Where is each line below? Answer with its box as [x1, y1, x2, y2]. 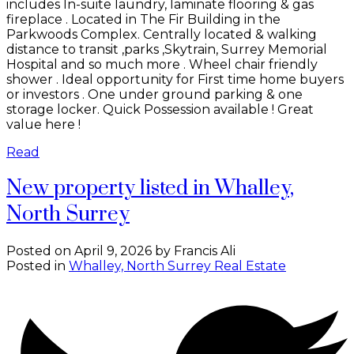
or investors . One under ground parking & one [6, 86, 303, 102]
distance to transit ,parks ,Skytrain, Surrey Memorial [6, 41, 327, 57]
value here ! [6, 116, 81, 132]
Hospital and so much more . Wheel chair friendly [6, 56, 318, 72]
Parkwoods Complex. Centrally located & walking [6, 26, 317, 42]
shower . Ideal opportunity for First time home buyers [6, 71, 344, 87]
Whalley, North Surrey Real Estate [69, 258, 286, 273]
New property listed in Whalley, [6, 175, 294, 201]
